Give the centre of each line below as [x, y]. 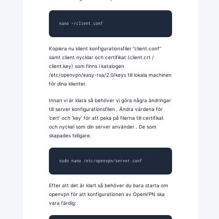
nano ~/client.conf [81, 23]
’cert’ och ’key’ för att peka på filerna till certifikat [106, 118]
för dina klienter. [67, 83]
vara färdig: [62, 203]
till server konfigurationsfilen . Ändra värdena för [106, 109]
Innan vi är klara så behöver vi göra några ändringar [110, 100]
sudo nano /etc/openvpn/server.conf [100, 161]
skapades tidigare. [70, 135]
